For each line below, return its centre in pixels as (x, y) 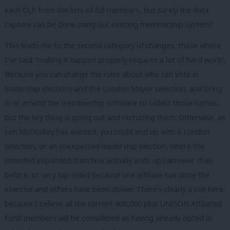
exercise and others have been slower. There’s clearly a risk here (114, 189)
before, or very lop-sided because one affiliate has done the (107, 175)
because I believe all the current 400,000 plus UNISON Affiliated (113, 204)
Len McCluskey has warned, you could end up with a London (107, 132)
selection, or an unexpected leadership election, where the (104, 146)
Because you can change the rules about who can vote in (101, 74)
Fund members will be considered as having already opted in (108, 218)
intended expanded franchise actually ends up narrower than (109, 161)
